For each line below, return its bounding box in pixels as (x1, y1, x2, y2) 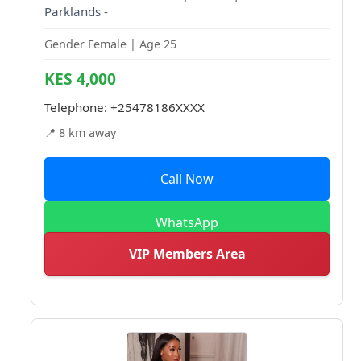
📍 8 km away (44, 124, 116, 140)
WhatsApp (156, 213, 218, 231)
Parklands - (44, 2, 108, 19)
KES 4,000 (44, 67, 116, 89)
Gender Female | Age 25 (44, 35, 176, 52)
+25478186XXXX (110, 98, 205, 115)
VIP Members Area (128, 244, 246, 263)
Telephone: (44, 98, 110, 115)
